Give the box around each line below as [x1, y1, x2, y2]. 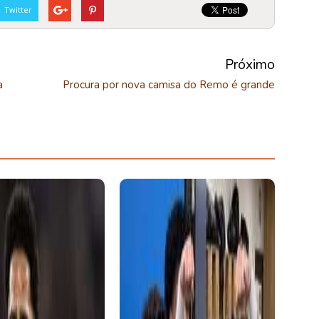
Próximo [225, 56, 275, 74]
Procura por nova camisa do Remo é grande [63, 78, 275, 92]
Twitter [4, 4, 32, 15]
